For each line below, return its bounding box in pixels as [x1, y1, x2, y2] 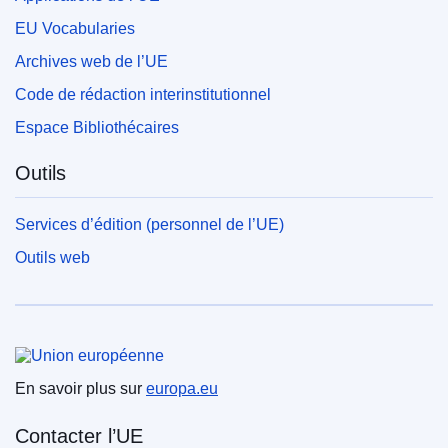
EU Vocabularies [15, 19, 135, 37]
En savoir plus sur [15, 379, 146, 397]
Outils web [15, 248, 90, 266]
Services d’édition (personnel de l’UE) [15, 215, 284, 233]
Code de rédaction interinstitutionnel [15, 85, 271, 103]
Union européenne [15, 329, 178, 352]
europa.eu [146, 379, 218, 397]
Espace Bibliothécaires [15, 118, 179, 136]
